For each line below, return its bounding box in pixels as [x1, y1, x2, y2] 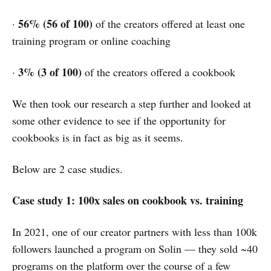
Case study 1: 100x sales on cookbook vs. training [12, 192, 243, 209]
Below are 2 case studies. [12, 162, 123, 177]
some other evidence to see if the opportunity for [12, 113, 226, 128]
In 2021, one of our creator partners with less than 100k [12, 224, 257, 240]
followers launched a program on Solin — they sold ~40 [12, 241, 258, 256]
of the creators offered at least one [93, 16, 245, 31]
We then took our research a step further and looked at [12, 96, 251, 111]
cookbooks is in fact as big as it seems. [12, 130, 183, 145]
